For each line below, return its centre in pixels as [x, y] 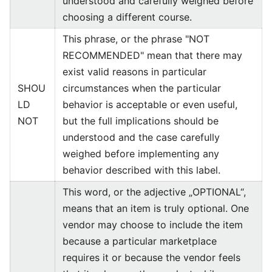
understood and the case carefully [141, 137]
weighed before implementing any [141, 154]
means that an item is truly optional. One [156, 208]
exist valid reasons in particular [134, 72]
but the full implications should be [141, 121]
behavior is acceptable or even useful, [150, 104]
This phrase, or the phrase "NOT [136, 39]
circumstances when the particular [142, 88]
